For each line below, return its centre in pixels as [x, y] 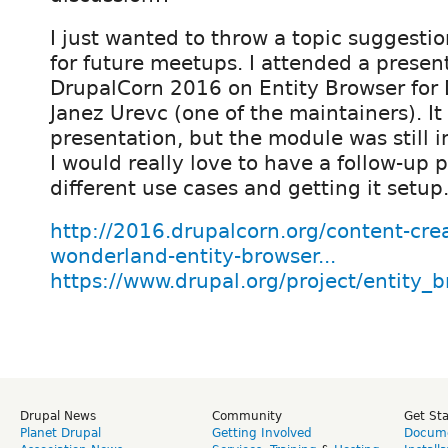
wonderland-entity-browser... [193, 256]
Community [247, 416]
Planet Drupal [60, 433]
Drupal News [58, 416]
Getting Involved [262, 433]
